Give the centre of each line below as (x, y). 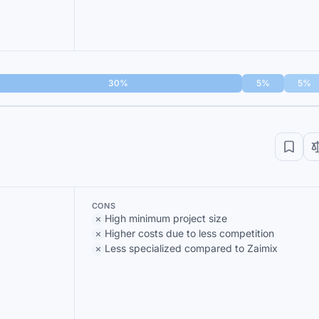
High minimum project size (166, 218)
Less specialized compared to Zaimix (191, 248)
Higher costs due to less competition (189, 233)
